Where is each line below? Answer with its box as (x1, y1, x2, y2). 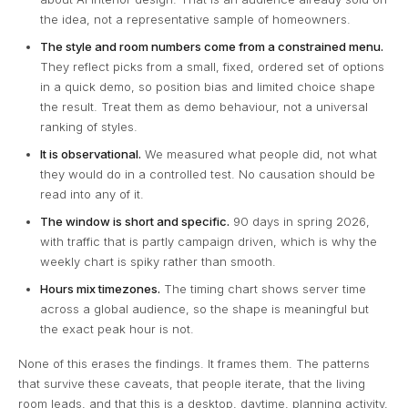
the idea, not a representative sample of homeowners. (40, 12, 351, 27)
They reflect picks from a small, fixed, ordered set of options (40, 59, 384, 75)
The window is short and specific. (40, 214, 229, 229)
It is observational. (40, 147, 141, 162)
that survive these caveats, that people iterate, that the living (18, 376, 365, 392)
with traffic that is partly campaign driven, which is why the (40, 234, 377, 250)
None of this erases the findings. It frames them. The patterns (18, 356, 370, 372)
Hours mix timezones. (40, 281, 160, 297)
